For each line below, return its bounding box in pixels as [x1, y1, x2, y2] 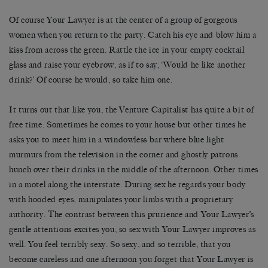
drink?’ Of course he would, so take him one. [9, 75, 173, 86]
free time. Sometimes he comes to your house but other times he [9, 120, 246, 130]
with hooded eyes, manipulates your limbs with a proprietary [9, 194, 233, 205]
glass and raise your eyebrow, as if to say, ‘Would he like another [9, 60, 246, 71]
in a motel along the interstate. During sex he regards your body [9, 179, 246, 190]
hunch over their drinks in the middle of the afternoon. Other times [9, 165, 258, 175]
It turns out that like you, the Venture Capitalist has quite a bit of [9, 105, 254, 115]
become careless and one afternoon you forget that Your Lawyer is [9, 254, 254, 265]
